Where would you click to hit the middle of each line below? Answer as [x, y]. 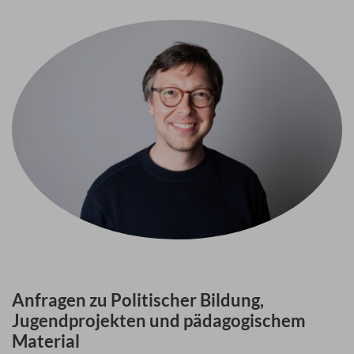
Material [46, 341]
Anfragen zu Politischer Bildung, [139, 300]
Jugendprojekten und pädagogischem [159, 321]
